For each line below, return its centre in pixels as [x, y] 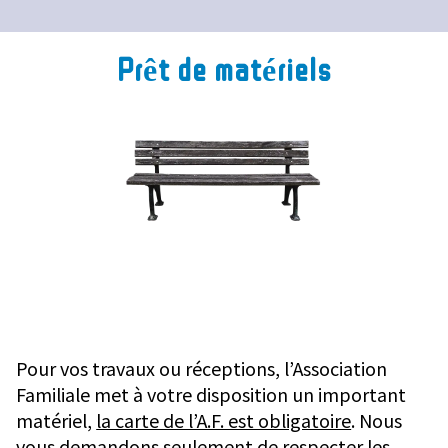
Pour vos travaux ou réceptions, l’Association [202, 368]
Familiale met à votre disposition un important [211, 394]
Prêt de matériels [224, 68]
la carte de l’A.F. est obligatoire [224, 420]
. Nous [377, 420]
